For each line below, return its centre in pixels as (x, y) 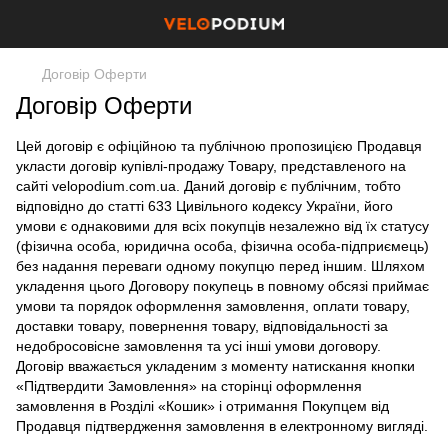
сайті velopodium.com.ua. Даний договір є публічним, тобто (208, 186)
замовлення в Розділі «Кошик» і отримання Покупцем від (202, 406)
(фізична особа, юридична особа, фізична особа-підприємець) (222, 246)
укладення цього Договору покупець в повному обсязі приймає (222, 286)
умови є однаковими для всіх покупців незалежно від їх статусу (222, 226)
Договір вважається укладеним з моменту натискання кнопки (215, 366)
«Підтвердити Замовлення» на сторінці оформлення (189, 386)
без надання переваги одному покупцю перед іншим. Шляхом (220, 266)
